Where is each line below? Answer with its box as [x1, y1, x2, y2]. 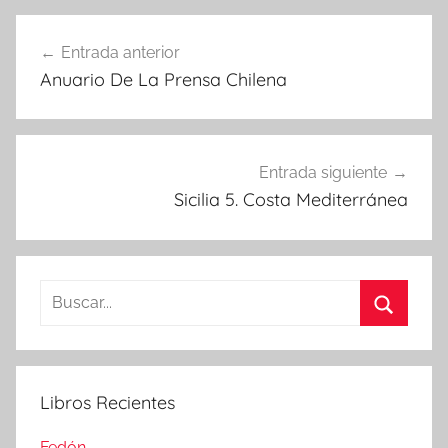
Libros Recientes [40, 390, 175, 414]
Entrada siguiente [259, 163, 387, 183]
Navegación [15, 16, 164, 47]
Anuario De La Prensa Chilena [40, 67, 287, 91]
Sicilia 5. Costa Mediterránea [174, 188, 408, 212]
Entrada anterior [61, 42, 180, 62]
